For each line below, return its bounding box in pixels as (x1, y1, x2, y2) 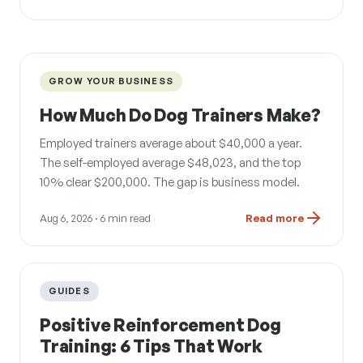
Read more (246, 211, 304, 224)
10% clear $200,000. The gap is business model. (40, 173, 300, 190)
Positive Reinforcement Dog (40, 314, 281, 335)
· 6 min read (92, 211, 151, 224)
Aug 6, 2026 (40, 211, 92, 224)
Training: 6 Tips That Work (40, 335, 263, 357)
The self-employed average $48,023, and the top (40, 154, 301, 170)
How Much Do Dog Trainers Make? (40, 104, 321, 126)
